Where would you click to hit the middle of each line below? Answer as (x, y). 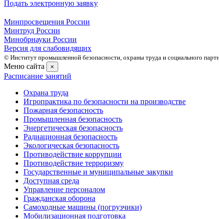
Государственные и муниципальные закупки (98, 172)
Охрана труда (46, 93)
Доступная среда (51, 181)
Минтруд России (32, 31)
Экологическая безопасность (71, 146)
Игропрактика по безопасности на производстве (105, 102)
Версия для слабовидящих (48, 48)
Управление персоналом (64, 190)
